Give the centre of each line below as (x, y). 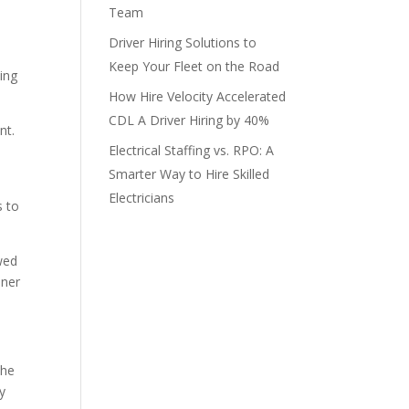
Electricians (142, 198)
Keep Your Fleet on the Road (194, 66)
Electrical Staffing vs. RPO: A (192, 150)
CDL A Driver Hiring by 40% (189, 120)
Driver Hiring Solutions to (183, 42)
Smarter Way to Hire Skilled (189, 174)
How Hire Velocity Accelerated (198, 96)
